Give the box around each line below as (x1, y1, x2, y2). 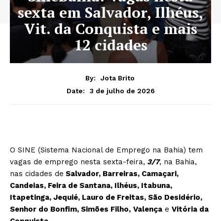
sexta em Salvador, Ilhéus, (18, 2, 203, 22)
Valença (133, 204, 162, 214)
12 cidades (74, 35, 147, 55)
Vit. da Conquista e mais (24, 19, 197, 38)
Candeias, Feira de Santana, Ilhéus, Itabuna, (10, 181, 172, 190)
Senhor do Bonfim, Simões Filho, (10, 204, 131, 214)
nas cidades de (10, 169, 64, 178)
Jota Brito (100, 74, 135, 82)
